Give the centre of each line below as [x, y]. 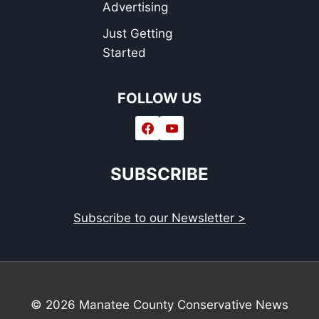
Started [125, 52]
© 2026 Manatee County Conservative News [159, 305]
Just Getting [138, 33]
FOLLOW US [159, 98]
